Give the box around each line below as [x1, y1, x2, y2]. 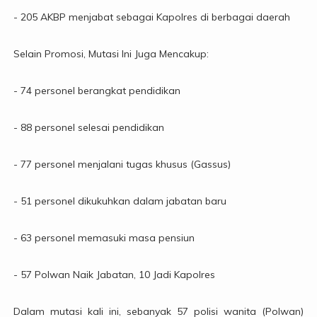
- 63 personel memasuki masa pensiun [13, 231, 195, 245]
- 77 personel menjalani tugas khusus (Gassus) [13, 158, 231, 171]
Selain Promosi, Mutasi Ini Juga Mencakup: [13, 47, 209, 61]
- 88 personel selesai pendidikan [13, 121, 164, 134]
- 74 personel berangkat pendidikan [13, 84, 180, 98]
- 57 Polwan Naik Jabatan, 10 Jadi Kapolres [13, 268, 215, 282]
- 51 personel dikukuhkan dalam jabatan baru [13, 195, 226, 208]
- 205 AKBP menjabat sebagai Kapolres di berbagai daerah [13, 11, 290, 24]
